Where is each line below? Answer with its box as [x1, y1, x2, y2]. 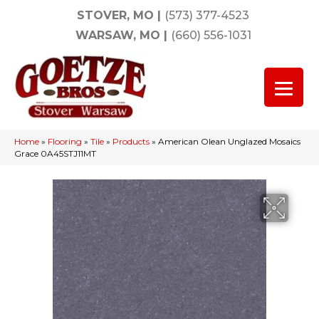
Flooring [48, 136, 82, 147]
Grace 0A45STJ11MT [14, 148, 96, 159]
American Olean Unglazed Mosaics [158, 136, 300, 147]
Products [113, 136, 150, 147]
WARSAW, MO [75, 28, 160, 42]
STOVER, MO [77, 9, 154, 22]
